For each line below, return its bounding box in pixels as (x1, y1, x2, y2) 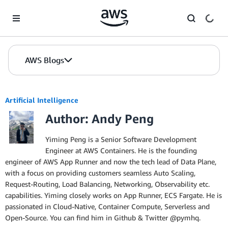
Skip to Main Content (5, 6, 72, 14)
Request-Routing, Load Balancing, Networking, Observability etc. (5, 180, 210, 188)
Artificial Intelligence (5, 96, 78, 104)
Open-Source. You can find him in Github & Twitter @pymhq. (5, 213, 201, 222)
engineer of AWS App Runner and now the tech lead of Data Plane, (5, 157, 216, 166)
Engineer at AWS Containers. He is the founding (45, 146, 197, 155)
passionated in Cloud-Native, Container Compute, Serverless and (5, 202, 210, 211)
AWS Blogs (25, 55, 64, 65)
